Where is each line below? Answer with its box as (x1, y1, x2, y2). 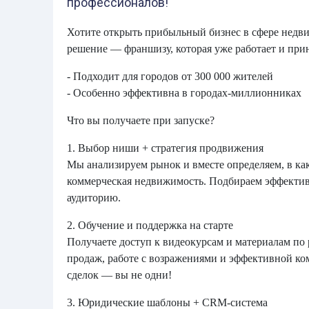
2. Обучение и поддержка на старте (67, 219, 233, 231)
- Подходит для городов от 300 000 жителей (67, 70, 273, 82)
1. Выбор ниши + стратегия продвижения (67, 142, 263, 154)
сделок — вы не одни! (67, 269, 172, 281)
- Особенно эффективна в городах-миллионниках (67, 87, 301, 99)
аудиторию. (67, 192, 121, 203)
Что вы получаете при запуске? (67, 114, 215, 126)
